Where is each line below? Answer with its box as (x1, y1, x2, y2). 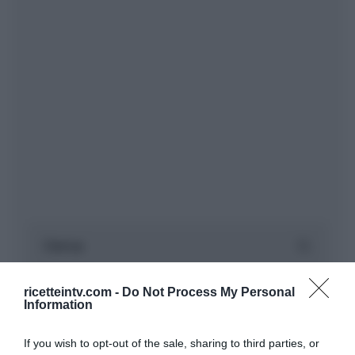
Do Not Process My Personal (122, 284, 295, 299)
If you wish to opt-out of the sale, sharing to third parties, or (24, 336, 319, 349)
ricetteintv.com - (24, 284, 122, 299)
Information (24, 297, 93, 311)
